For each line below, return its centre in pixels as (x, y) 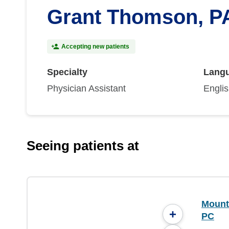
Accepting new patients (95, 47)
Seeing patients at (83, 146)
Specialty (67, 72)
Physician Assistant (86, 88)
